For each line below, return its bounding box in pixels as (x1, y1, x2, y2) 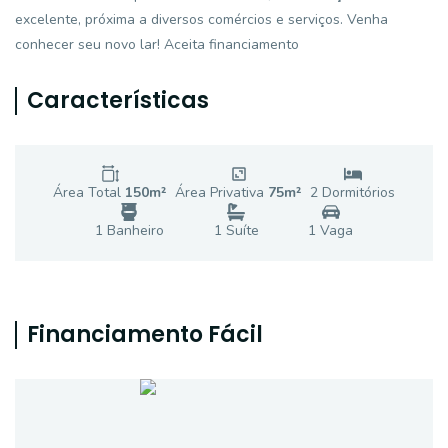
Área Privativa (175, 183, 268, 202)
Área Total (53, 183, 125, 202)
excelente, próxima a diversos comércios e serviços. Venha (15, 10, 388, 29)
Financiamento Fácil (27, 319, 263, 350)
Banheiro (102, 221, 164, 240)
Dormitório (318, 183, 388, 202)
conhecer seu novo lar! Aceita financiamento (15, 35, 299, 54)
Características (27, 85, 209, 116)
